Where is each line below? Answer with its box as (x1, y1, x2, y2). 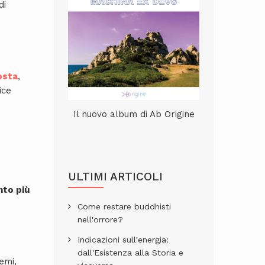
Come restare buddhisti (77, 201, 171, 211)
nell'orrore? (77, 214, 123, 224)
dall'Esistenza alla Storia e (77, 247, 183, 257)
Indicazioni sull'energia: (77, 234, 169, 244)
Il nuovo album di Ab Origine (73, 108, 195, 119)
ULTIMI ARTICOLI (68, 169, 163, 183)
